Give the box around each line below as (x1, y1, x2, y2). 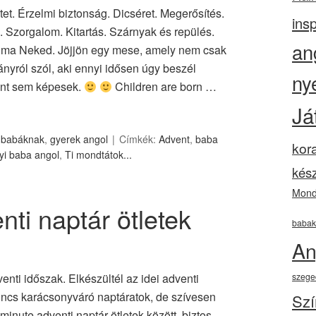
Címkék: (119, 132, 159, 146)
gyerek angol (50, 132, 108, 146)
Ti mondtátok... (65, 147, 132, 162)
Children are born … (112, 78, 217, 95)
